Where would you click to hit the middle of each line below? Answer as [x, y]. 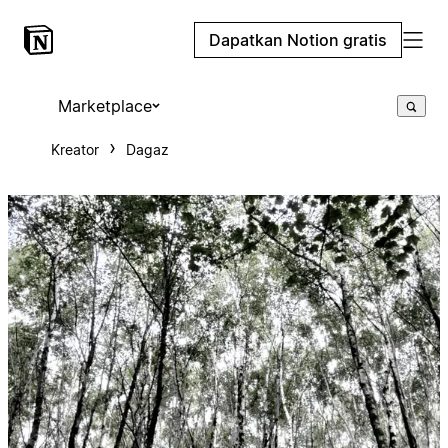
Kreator [74, 149]
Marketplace [104, 106]
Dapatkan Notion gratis [298, 40]
